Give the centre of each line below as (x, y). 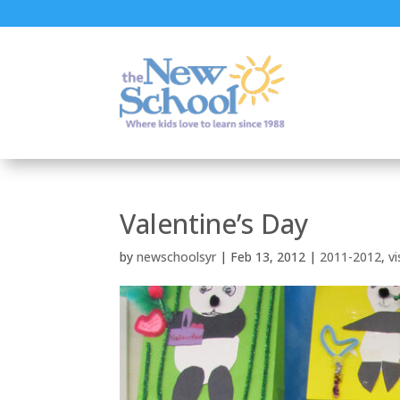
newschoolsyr (177, 256)
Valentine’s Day (215, 223)
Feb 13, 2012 (268, 256)
